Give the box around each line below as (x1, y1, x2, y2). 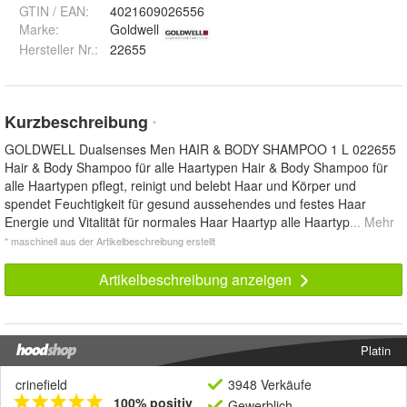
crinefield (15, 375, 67, 394)
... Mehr (350, 213, 394, 232)
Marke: (19, 20, 59, 39)
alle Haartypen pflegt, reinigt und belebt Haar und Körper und (5, 176, 356, 195)
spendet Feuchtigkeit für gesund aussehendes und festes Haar (5, 194, 366, 213)
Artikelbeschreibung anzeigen (98, 269, 295, 291)
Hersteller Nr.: (19, 40, 98, 59)
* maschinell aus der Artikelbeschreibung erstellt (5, 233, 215, 249)
